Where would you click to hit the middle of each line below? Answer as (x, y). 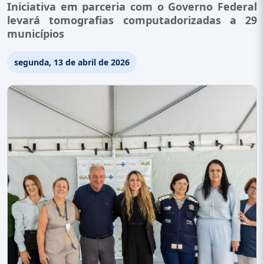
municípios (36, 34)
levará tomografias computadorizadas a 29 (132, 20)
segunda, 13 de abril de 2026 (72, 62)
